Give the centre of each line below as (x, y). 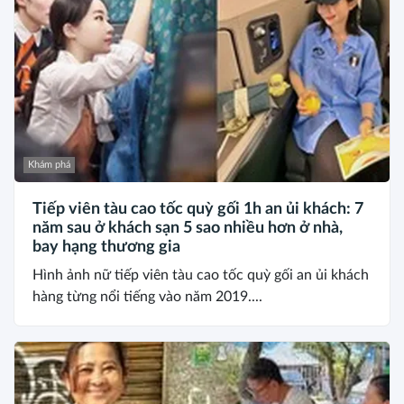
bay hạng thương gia (106, 248)
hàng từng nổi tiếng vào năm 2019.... (147, 297)
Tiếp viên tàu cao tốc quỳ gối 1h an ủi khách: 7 (198, 210)
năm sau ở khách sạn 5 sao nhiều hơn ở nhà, (188, 229)
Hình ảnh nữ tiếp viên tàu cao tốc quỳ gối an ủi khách (201, 275)
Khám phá (49, 165)
